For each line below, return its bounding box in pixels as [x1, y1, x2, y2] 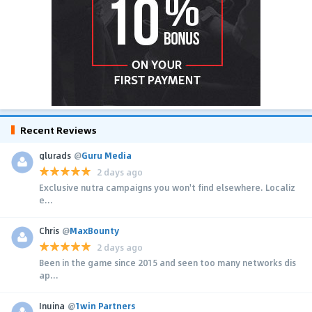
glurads [39, 149, 71, 162]
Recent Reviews [20, 123, 97, 138]
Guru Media [81, 149, 132, 162]
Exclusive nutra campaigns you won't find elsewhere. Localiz [39, 181, 295, 194]
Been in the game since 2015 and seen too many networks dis [39, 256, 296, 270]
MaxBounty [70, 224, 119, 237]
